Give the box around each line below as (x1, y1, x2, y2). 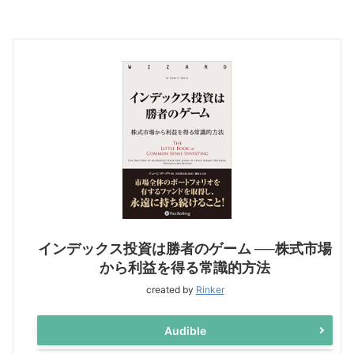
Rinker (195, 284, 224, 296)
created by (145, 284, 196, 296)
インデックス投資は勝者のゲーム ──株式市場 (38, 240, 332, 257)
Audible (164, 323, 206, 337)
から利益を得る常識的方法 (100, 259, 270, 276)
